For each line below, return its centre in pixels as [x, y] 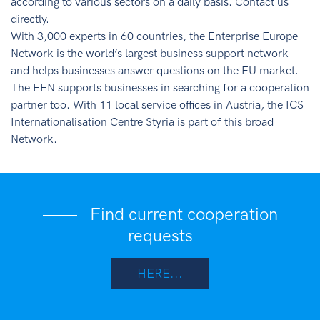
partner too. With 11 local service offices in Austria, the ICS [157, 106]
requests [160, 236]
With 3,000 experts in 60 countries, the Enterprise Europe [154, 37]
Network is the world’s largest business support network [150, 54]
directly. [30, 20]
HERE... [160, 274]
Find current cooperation [181, 214]
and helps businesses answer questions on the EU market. [155, 71]
